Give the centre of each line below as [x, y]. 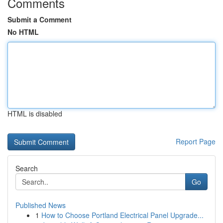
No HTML [23, 32]
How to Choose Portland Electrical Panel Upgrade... [122, 215]
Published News [41, 205]
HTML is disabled [35, 113]
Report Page [196, 141]
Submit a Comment [40, 19]
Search [27, 168]
